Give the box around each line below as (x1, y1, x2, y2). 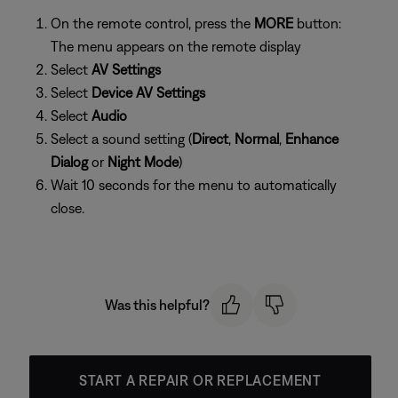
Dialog (51, 154, 92, 170)
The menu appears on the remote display (51, 38, 301, 54)
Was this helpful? (104, 297, 210, 314)
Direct (192, 131, 228, 147)
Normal (235, 131, 279, 147)
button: (293, 15, 341, 31)
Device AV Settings (92, 84, 205, 100)
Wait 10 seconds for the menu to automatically (51, 177, 337, 193)
